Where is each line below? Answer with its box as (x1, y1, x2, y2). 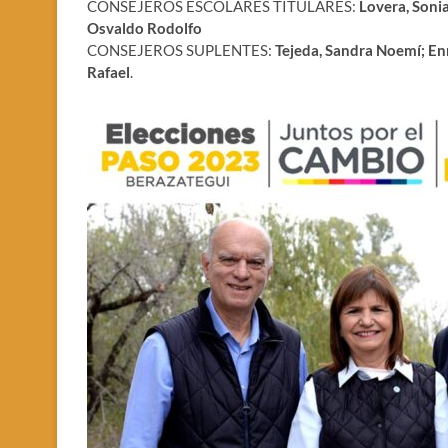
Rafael (87, 62, 130, 81)
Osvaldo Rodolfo (87, 18, 202, 37)
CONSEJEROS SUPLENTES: (87, 40, 275, 59)
